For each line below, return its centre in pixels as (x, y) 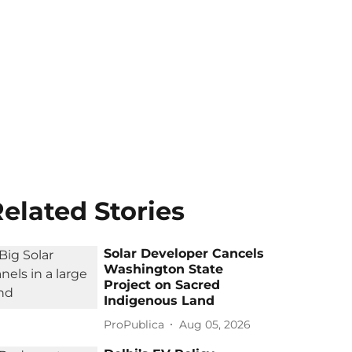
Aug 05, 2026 (215, 324)
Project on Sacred (162, 285)
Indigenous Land (159, 301)
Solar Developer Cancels (184, 253)
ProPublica (134, 324)
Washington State (164, 269)
